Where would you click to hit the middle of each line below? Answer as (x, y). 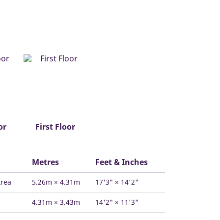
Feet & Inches (122, 162)
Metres (45, 162)
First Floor (55, 127)
